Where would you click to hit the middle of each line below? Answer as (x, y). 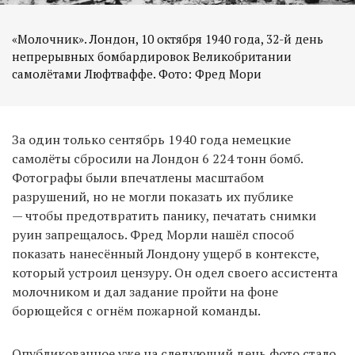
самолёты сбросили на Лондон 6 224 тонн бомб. (157, 159)
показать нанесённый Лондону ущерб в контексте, (166, 254)
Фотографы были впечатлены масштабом (138, 178)
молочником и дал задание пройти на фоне (145, 292)
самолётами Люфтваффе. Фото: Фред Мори (137, 74)
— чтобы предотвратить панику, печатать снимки (164, 216)
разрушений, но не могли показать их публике (153, 197)
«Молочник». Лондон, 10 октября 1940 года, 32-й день (168, 39)
